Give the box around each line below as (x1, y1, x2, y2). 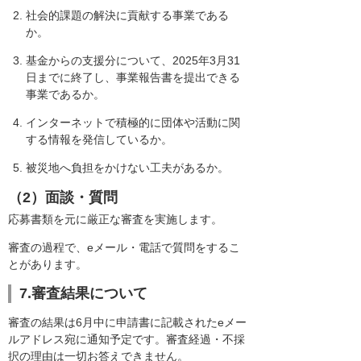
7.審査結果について (19, 285, 147, 302)
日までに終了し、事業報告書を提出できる (26, 71, 240, 85)
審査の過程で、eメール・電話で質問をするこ (8, 240, 240, 254)
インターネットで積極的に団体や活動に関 (26, 116, 240, 130)
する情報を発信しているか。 (26, 133, 172, 147)
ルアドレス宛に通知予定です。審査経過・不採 (8, 333, 245, 346)
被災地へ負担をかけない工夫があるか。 (26, 161, 229, 175)
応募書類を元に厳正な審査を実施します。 (8, 212, 222, 226)
